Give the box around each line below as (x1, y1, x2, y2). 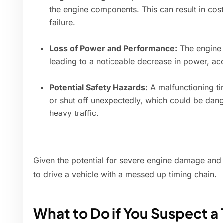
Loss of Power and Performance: (49, 43, 177, 54)
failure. (49, 17, 75, 28)
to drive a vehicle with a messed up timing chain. (33, 169, 217, 180)
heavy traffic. (49, 108, 99, 118)
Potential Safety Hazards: (49, 82, 148, 93)
